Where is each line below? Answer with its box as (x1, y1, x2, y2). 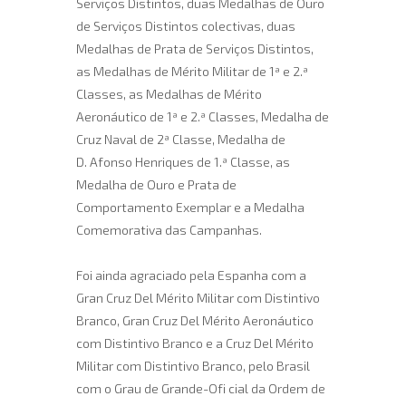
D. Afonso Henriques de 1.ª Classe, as (76, 154, 290, 169)
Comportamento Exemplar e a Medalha (76, 199, 304, 215)
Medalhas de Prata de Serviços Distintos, (76, 41, 314, 56)
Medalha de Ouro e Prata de (76, 177, 237, 192)
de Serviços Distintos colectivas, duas (76, 18, 295, 34)
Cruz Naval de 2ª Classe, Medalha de (76, 131, 285, 147)
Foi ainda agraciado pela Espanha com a (76, 267, 306, 283)
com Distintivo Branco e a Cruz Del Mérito (76, 335, 314, 351)
